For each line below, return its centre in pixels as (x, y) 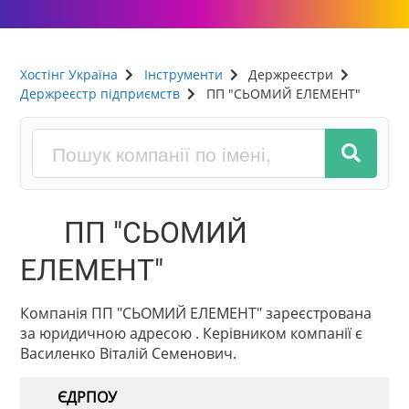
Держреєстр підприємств (100, 93)
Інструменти (183, 74)
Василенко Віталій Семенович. (129, 354)
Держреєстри (291, 74)
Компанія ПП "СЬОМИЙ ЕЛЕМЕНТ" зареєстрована (196, 314)
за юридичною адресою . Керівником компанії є (192, 334)
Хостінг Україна (69, 74)
